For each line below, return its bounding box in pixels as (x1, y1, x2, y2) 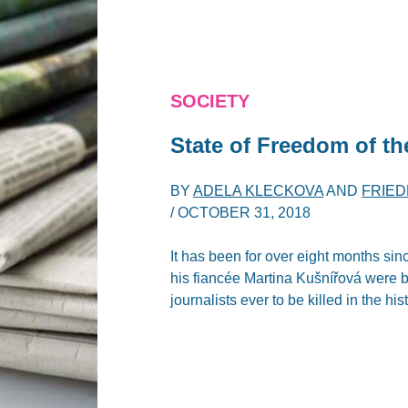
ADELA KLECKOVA (193, 182, 324, 199)
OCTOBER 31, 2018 (178, 204, 311, 220)
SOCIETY (170, 90, 250, 111)
